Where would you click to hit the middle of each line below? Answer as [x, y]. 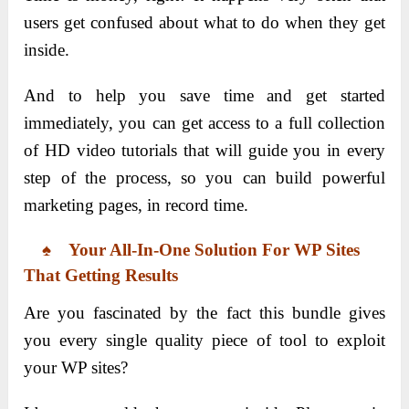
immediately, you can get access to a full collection [204, 122]
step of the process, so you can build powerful [204, 177]
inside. [47, 49]
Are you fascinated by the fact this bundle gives [204, 312]
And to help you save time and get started [204, 95]
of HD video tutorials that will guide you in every [204, 150]
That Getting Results [101, 275]
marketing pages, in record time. [136, 204]
